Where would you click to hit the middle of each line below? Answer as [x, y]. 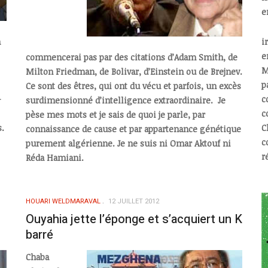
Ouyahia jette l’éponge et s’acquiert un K [134, 220]
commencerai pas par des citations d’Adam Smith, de [131, 57]
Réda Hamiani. [54, 158]
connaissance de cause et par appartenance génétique [133, 129]
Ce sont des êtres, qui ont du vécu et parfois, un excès [133, 86]
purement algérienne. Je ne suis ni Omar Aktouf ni [128, 144]
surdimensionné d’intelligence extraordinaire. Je [125, 100]
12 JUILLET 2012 [133, 202]
